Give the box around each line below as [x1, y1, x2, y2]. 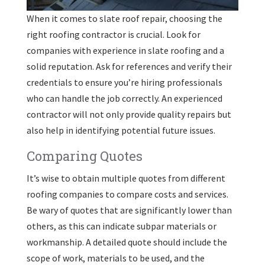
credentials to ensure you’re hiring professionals [26, 76, 222, 88]
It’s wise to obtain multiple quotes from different [26, 172, 225, 184]
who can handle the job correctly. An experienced [26, 92, 222, 104]
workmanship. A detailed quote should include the [26, 235, 227, 248]
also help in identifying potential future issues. [26, 124, 215, 136]
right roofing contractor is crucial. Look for [26, 28, 201, 40]
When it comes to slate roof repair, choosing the [26, 12, 222, 24]
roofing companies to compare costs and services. [26, 188, 228, 200]
